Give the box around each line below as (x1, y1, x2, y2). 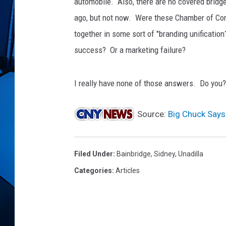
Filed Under (74, 150, 113, 158)
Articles (116, 166, 140, 175)
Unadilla (178, 150, 203, 158)
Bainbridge (117, 150, 151, 158)
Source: (135, 109, 168, 119)
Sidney (154, 150, 175, 158)
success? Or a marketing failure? (74, 45, 186, 55)
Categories (74, 166, 112, 175)
